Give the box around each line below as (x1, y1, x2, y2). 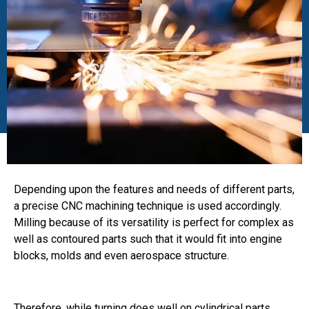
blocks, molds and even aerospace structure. (14, 248, 229, 262)
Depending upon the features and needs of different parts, (14, 182, 295, 196)
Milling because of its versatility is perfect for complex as (14, 215, 294, 229)
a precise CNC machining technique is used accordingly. (14, 199, 281, 212)
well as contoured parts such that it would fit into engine (14, 232, 282, 246)
